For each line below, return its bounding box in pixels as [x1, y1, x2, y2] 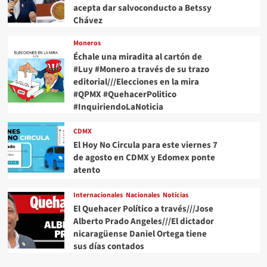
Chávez [73, 14, 103, 27]
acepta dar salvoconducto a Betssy [73, 1, 212, 14]
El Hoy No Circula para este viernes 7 [73, 139, 218, 152]
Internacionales [73, 190, 123, 200]
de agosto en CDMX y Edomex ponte [73, 151, 215, 164]
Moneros [73, 38, 101, 48]
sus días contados [73, 240, 144, 253]
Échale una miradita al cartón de [73, 50, 202, 63]
